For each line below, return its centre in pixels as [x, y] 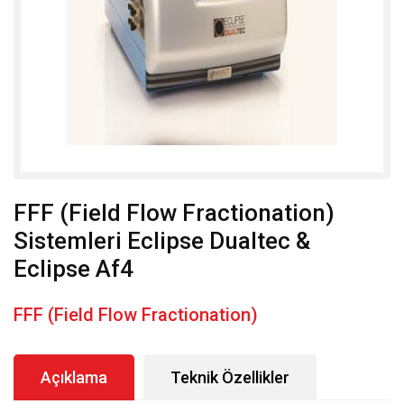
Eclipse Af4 [73, 269]
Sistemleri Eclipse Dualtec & [162, 241]
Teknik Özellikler [230, 377]
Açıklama [74, 377]
